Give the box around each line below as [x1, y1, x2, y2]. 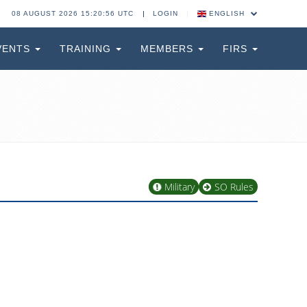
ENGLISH [206, 10, 247, 17]
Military [164, 180, 195, 193]
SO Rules [214, 180, 254, 193]
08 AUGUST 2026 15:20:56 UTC [11, 10, 134, 17]
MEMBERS [140, 43, 197, 54]
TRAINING [60, 43, 114, 54]
